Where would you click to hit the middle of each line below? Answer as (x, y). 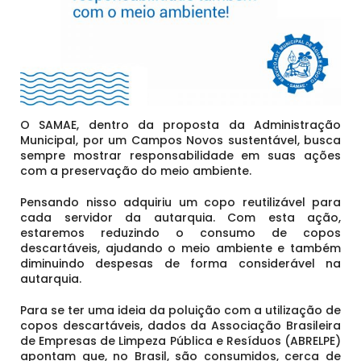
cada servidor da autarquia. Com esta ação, (180, 218)
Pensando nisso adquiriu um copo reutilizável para (180, 202)
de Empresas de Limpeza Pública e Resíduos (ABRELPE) (180, 341)
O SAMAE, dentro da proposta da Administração (180, 125)
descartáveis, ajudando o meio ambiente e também (180, 248)
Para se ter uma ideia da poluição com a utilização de (180, 310)
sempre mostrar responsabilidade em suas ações (180, 156)
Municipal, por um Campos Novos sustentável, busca (180, 140)
